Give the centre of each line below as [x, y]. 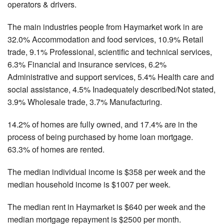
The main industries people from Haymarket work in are [105, 26]
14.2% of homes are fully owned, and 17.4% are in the [102, 124]
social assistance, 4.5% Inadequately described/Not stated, [111, 89]
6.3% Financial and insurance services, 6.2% [87, 64]
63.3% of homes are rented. [56, 149]
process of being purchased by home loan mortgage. [100, 136]
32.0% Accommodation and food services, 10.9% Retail [105, 39]
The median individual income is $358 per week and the [106, 171]
